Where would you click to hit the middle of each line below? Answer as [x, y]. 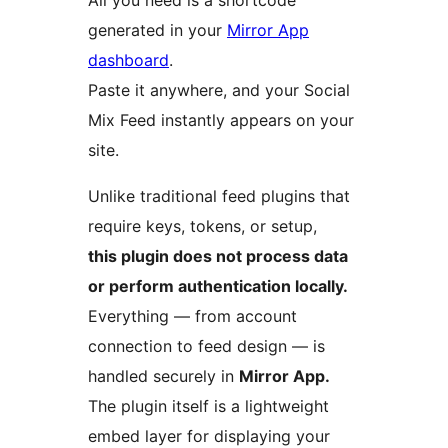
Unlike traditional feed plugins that [219, 196]
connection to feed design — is [206, 346]
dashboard [128, 60]
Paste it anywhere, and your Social [219, 90]
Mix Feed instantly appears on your [221, 120]
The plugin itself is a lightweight [208, 406]
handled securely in [163, 376]
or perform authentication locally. [218, 286]
